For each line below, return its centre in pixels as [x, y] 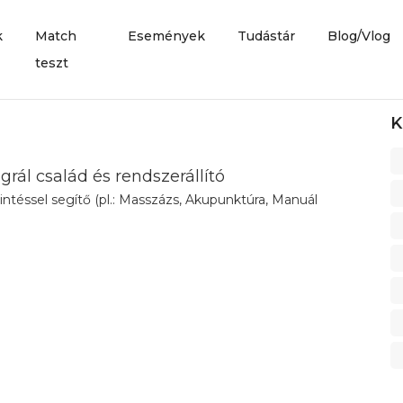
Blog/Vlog [358, 36]
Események [166, 36]
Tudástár [266, 36]
